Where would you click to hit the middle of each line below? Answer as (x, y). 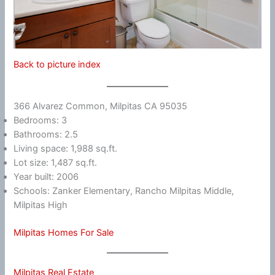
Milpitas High (41, 205)
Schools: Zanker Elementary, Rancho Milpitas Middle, (124, 191)
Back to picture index (57, 64)
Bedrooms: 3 (41, 121)
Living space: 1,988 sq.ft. (66, 149)
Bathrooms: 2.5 (46, 135)
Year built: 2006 (46, 177)
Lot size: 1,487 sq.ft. (56, 163)
